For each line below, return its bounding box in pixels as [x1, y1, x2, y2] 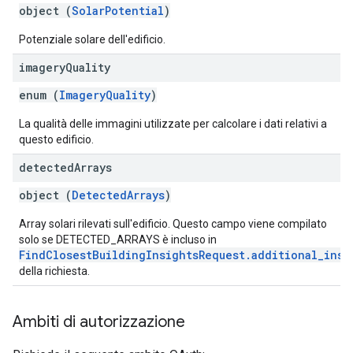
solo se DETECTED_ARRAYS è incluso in [19, 233, 217, 246]
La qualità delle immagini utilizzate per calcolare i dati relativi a [19, 117, 327, 130]
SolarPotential [72, 3, 164, 18]
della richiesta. [19, 265, 90, 277]
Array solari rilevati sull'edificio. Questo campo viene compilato [19, 217, 327, 230]
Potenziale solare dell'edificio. [19, 33, 165, 46]
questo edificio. [19, 133, 94, 146]
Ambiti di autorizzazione [13, 312, 185, 332]
